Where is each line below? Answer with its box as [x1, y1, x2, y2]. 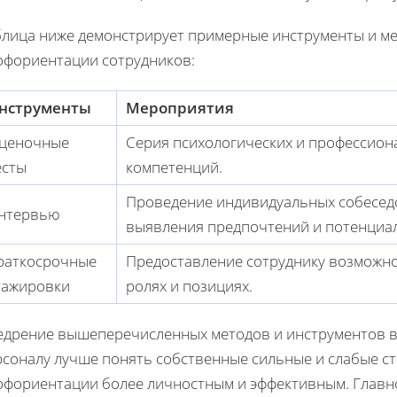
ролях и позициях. [126, 276, 253, 297]
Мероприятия [126, 97, 234, 119]
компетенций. [126, 157, 222, 178]
